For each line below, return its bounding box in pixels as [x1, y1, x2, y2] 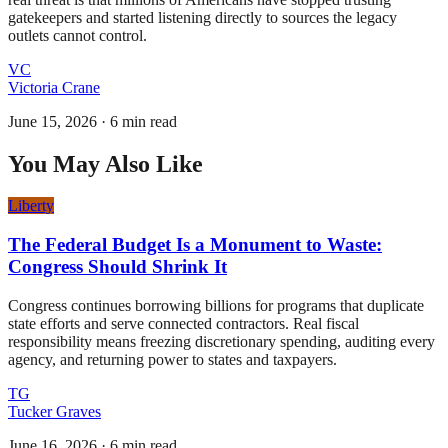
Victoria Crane [8, 78, 100, 96]
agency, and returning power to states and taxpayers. [8, 350, 337, 368]
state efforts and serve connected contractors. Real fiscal [8, 314, 359, 332]
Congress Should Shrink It [8, 256, 227, 278]
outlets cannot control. [8, 26, 147, 44]
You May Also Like [8, 150, 203, 177]
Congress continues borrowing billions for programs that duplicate [8, 296, 424, 314]
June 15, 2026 [8, 112, 97, 130]
